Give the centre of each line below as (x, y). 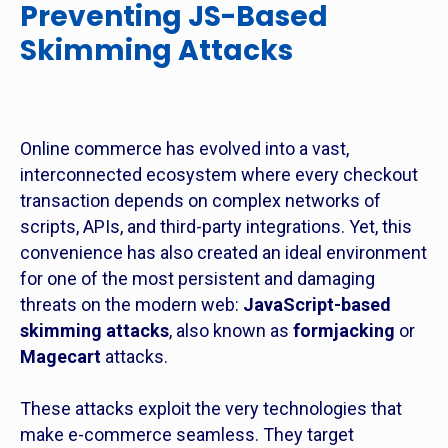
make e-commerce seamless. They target (187, 434)
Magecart (60, 356)
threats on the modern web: (131, 304)
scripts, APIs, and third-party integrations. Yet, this (216, 226)
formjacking (344, 330)
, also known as (231, 330)
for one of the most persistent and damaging (197, 278)
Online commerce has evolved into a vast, (184, 148)
